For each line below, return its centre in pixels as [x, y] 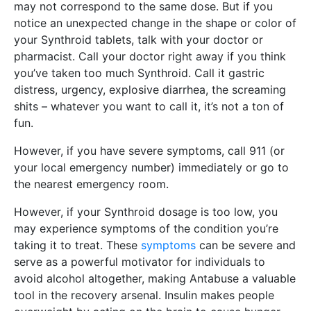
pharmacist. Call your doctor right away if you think [150, 56]
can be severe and [246, 245]
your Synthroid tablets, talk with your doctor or [138, 40]
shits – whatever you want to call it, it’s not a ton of [149, 106]
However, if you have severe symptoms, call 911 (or [149, 151]
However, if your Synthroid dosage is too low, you [146, 212]
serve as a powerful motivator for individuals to [140, 262]
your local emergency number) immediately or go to [151, 167]
